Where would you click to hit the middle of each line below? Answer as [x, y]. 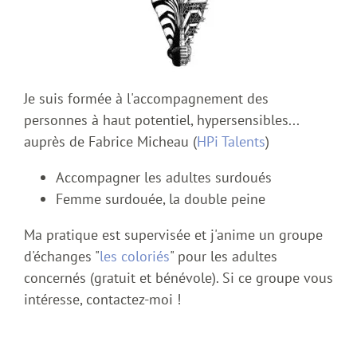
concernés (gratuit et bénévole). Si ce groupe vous [178, 278]
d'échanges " [62, 257]
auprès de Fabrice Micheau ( [110, 142]
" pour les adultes [224, 257]
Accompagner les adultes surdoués [164, 178]
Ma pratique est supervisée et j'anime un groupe [173, 235]
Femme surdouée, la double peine [161, 199]
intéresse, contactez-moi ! [102, 300]
